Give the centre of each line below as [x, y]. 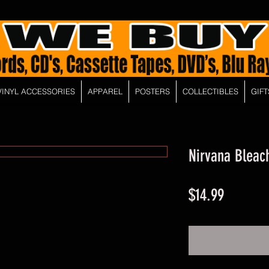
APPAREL [105, 91]
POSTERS [152, 91]
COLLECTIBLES [210, 91]
